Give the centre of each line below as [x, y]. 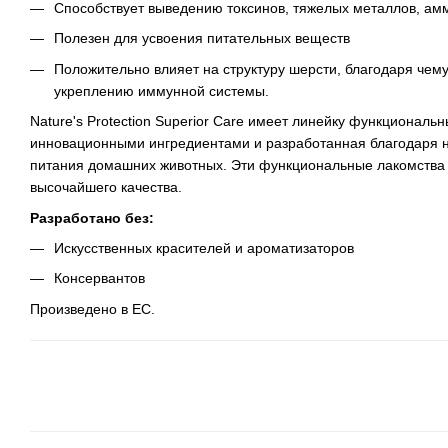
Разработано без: [92, 217]
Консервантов [99, 278]
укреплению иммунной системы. [161, 90]
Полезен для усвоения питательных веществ [202, 38]
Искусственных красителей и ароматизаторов [204, 248]
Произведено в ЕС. [92, 308]
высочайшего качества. [106, 187]
